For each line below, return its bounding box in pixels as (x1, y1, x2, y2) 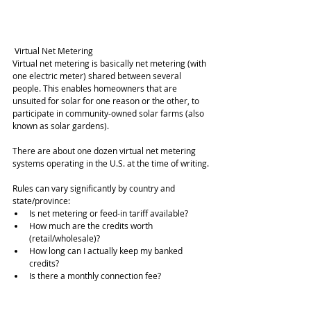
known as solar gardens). (12, 120, 109, 132)
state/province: (12, 195, 72, 207)
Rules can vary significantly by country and (12, 183, 177, 194)
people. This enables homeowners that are (12, 83, 179, 94)
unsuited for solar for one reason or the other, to (12, 95, 201, 107)
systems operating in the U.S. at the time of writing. (12, 158, 209, 169)
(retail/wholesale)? (29, 233, 104, 244)
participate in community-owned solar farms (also (12, 108, 206, 119)
